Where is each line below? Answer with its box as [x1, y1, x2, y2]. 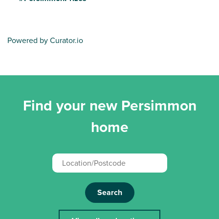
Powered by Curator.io [7, 34, 83, 46]
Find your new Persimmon [22, 94, 197, 116]
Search [97, 186, 122, 198]
